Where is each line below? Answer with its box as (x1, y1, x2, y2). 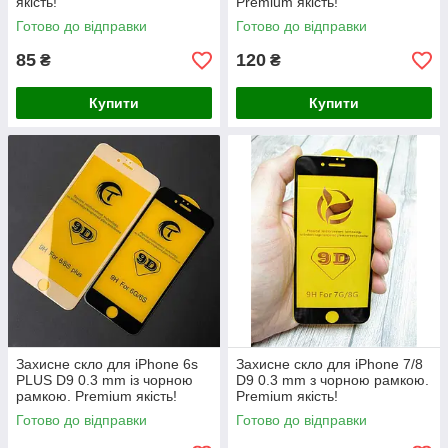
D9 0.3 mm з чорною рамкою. (236, 372, 429, 389)
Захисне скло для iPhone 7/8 (236, 356, 423, 373)
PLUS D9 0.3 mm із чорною (16, 372, 193, 389)
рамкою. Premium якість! (16, 388, 177, 405)
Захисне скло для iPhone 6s (16, 356, 198, 373)
